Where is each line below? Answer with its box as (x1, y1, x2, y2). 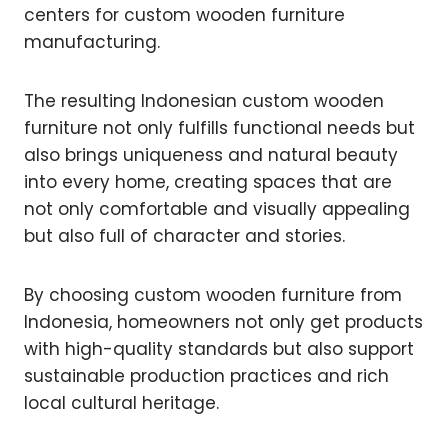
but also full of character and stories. (24, 224, 345, 249)
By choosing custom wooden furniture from (24, 283, 402, 308)
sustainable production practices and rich (24, 364, 389, 389)
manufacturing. (24, 30, 160, 55)
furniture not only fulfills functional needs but (24, 116, 415, 141)
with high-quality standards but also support (24, 337, 414, 362)
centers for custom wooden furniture (24, 3, 345, 28)
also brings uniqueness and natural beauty (24, 143, 398, 168)
